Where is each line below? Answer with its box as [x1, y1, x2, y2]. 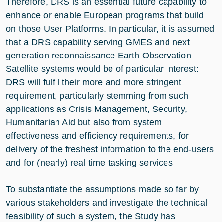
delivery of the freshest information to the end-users [6, 144, 214, 154]
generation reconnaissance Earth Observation [6, 50, 191, 60]
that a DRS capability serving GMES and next [6, 37, 190, 47]
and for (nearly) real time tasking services [6, 157, 173, 167]
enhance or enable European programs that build [6, 10, 204, 20]
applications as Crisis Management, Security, [6, 104, 187, 114]
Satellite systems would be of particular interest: [6, 63, 199, 74]
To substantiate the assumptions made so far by [6, 184, 199, 194]
